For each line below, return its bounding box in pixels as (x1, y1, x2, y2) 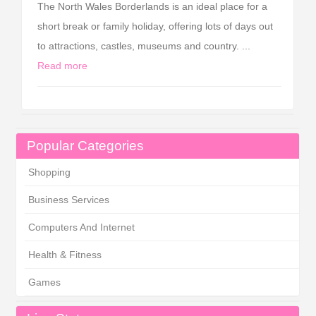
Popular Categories (27, 138, 145, 153)
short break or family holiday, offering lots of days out (37, 20, 274, 32)
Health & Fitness (28, 249, 102, 260)
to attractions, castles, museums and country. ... (37, 40, 251, 51)
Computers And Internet (28, 221, 135, 233)
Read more (37, 60, 88, 71)
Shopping (28, 166, 71, 178)
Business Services (28, 194, 109, 205)
